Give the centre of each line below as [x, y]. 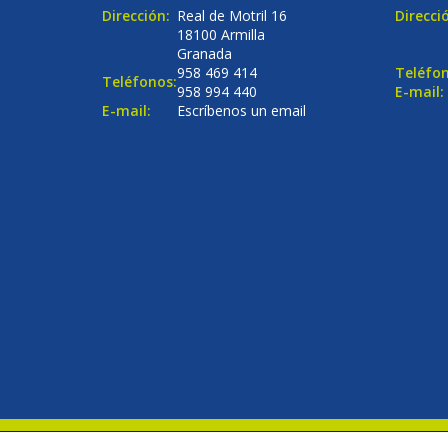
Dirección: [136, 15]
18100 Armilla [221, 34]
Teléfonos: [139, 81]
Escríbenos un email [241, 110]
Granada [204, 53]
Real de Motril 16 [232, 15]
